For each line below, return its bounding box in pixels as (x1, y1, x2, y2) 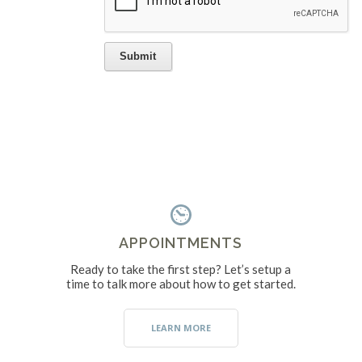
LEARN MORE (150, 322, 211, 335)
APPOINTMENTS (119, 234, 243, 251)
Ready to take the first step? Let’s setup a (70, 261, 292, 276)
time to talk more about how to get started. (65, 276, 296, 291)
